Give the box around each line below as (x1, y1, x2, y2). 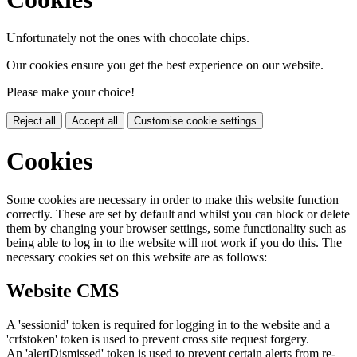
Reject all (13, 115, 56, 127)
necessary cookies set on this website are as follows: (6, 250, 267, 265)
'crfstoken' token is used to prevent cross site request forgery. (6, 331, 309, 346)
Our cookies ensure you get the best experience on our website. (6, 58, 324, 73)
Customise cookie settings (134, 115, 257, 127)
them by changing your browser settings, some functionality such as (6, 222, 346, 236)
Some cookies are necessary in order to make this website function (6, 193, 339, 207)
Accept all (72, 115, 118, 127)
